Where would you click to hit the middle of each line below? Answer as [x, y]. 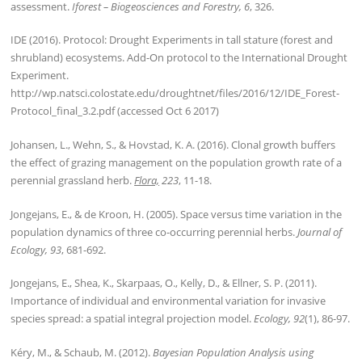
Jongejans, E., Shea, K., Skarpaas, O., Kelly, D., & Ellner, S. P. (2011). [164, 283]
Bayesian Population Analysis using [234, 352]
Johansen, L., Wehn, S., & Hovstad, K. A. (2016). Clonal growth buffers [173, 144]
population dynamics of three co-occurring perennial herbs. [154, 232]
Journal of [320, 232]
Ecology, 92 [280, 319]
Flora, [147, 180]
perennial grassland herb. [73, 180]
